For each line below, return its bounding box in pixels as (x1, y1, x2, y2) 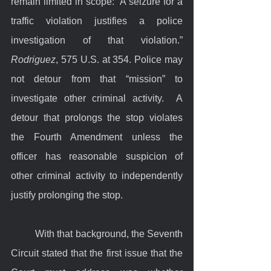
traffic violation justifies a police (11, 15, 183, 26)
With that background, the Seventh (11, 228, 36, 239)
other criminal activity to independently (11, 170, 183, 181)
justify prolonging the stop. (11, 189, 123, 200)
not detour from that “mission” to (11, 73, 183, 84)
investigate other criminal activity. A (11, 93, 183, 103)
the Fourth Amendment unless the (11, 131, 183, 142)
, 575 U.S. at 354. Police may (56, 54, 183, 65)
